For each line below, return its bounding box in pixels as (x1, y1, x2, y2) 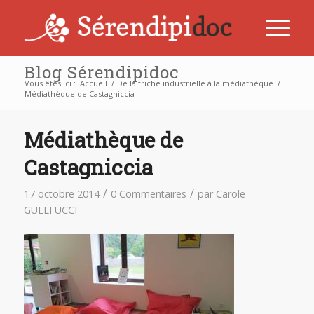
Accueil (79, 78, 107, 88)
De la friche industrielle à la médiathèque (116, 78, 273, 88)
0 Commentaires (110, 187, 186, 200)
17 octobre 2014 (23, 187, 100, 200)
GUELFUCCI (23, 203, 77, 217)
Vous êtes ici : (24, 78, 76, 88)
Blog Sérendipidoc (23, 61, 179, 83)
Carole (215, 187, 245, 200)
